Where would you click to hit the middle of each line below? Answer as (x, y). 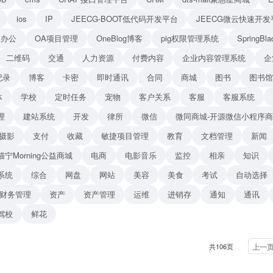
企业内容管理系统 (214, 58)
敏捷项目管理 (125, 136)
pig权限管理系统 (190, 38)
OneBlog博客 (119, 38)
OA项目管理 (56, 38)
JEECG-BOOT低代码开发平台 (125, 19)
